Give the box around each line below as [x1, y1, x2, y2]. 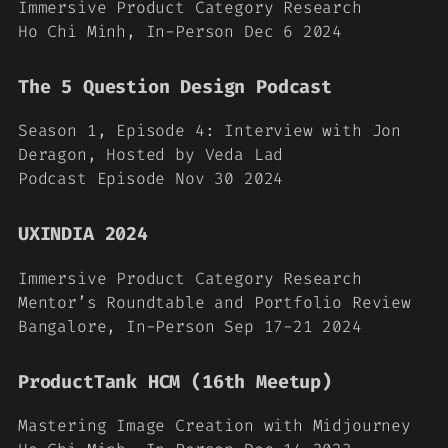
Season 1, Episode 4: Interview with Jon [18, 120, 401, 141]
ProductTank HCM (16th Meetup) [18, 369, 332, 394]
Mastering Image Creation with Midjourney [18, 415, 411, 436]
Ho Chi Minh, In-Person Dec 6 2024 [18, 20, 343, 42]
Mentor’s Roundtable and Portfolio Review [18, 291, 411, 313]
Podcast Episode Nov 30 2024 [18, 168, 284, 189]
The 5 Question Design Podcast [18, 74, 332, 99]
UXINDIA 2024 [18, 222, 148, 246]
